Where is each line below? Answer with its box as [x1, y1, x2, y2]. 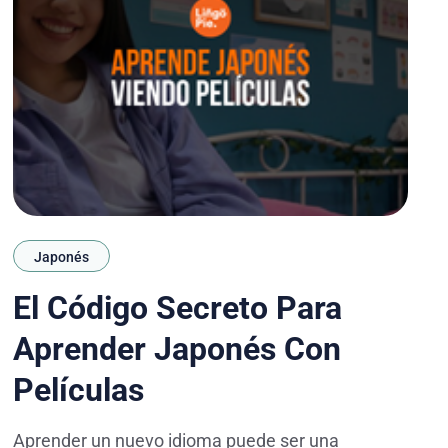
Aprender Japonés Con [13, 330, 342, 369]
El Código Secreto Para [13, 289, 343, 328]
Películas [13, 371, 145, 410]
